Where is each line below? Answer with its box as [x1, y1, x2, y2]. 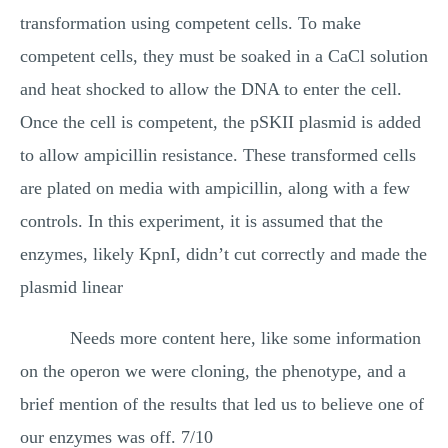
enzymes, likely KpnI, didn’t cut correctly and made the [20, 244, 427, 264]
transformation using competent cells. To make [20, 13, 361, 33]
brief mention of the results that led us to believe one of [20, 394, 424, 414]
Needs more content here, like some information [70, 328, 421, 348]
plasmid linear [20, 277, 123, 297]
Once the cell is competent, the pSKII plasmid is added [20, 112, 421, 132]
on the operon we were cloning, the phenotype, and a [20, 361, 406, 381]
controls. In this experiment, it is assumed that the [20, 211, 383, 231]
